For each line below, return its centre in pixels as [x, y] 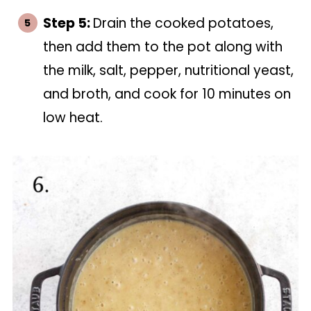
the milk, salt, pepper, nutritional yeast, [168, 70]
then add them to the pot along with [162, 47]
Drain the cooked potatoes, [183, 23]
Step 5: [68, 23]
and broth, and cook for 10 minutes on [167, 94]
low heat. [73, 118]
